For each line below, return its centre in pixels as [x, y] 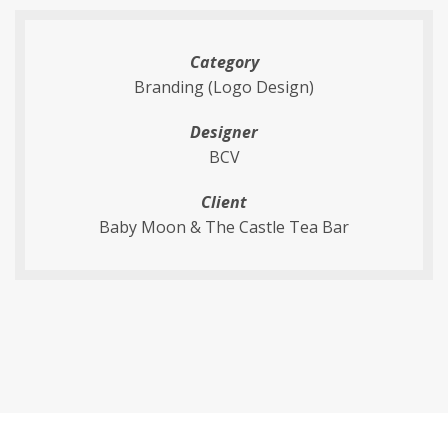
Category [224, 62]
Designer [224, 132]
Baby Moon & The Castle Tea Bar [224, 227]
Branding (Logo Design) [224, 87]
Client [224, 202]
